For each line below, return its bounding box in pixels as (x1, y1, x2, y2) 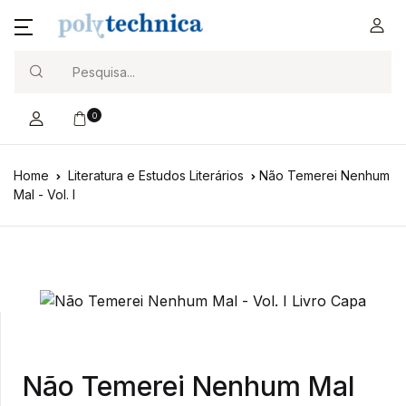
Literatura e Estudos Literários (68, 168, 244, 183)
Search (14, 81, 63, 99)
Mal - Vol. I (14, 187, 75, 202)
